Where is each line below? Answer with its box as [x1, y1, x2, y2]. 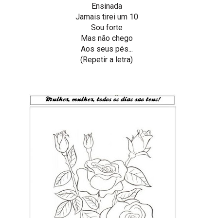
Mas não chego [80, 33, 133, 43]
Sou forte [91, 22, 123, 32]
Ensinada [91, 1, 122, 11]
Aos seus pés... [80, 44, 133, 54]
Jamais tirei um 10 [75, 12, 138, 21]
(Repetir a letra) [80, 54, 133, 64]
